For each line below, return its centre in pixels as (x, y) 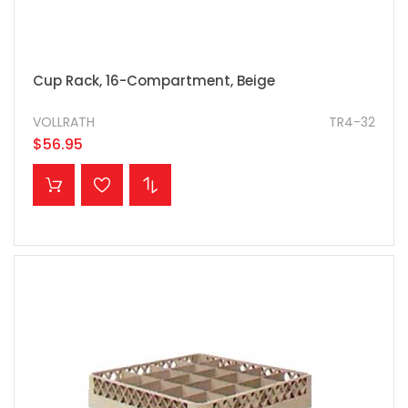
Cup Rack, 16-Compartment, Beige (154, 81)
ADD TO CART (126, 173)
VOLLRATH (64, 122)
